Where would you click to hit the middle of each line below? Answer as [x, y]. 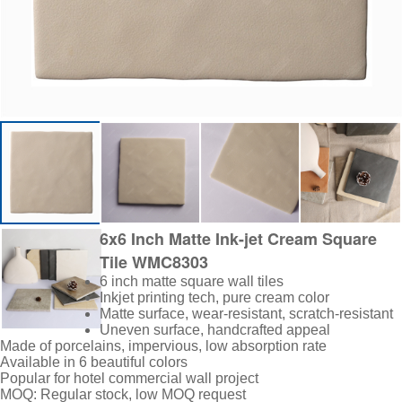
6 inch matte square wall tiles [192, 281]
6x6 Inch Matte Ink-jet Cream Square [238, 239]
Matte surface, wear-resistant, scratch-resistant [246, 314]
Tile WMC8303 [154, 262]
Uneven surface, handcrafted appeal [215, 330]
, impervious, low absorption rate [224, 346]
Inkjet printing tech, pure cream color [214, 297]
